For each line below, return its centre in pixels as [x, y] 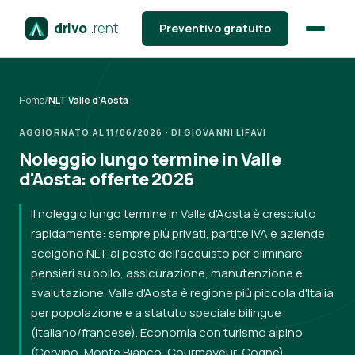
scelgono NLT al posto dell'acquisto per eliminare [167, 253]
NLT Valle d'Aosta [88, 100]
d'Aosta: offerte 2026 [107, 179]
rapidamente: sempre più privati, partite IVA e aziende [178, 233]
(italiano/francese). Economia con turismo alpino [167, 332]
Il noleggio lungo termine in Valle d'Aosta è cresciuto [174, 214]
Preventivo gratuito [215, 28]
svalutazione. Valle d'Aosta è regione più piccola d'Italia [182, 293]
